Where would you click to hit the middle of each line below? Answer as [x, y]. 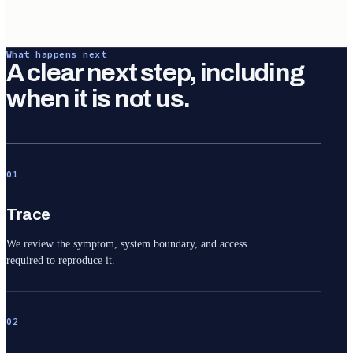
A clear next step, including [156, 73]
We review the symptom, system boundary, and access [126, 244]
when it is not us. [98, 99]
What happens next [57, 54]
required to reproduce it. [61, 260]
